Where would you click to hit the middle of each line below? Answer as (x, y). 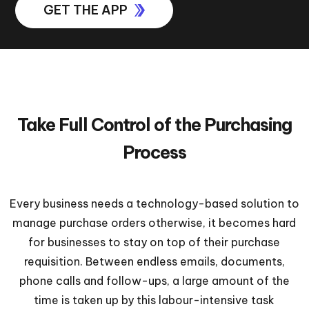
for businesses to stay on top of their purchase (154, 242)
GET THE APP (86, 10)
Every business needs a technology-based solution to (154, 203)
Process (154, 152)
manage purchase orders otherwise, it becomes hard (154, 223)
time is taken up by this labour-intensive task (154, 300)
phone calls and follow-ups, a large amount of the (154, 281)
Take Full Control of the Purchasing (154, 125)
